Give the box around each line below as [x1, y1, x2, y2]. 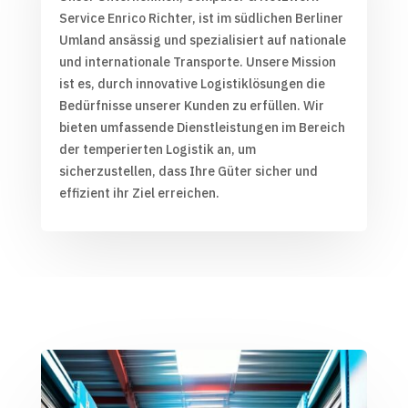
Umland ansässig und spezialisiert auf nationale [58, 31, 346, 48]
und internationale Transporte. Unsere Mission [58, 53, 336, 70]
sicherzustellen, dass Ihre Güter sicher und [58, 162, 318, 179]
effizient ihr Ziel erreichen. [58, 184, 219, 201]
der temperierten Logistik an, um [58, 140, 256, 158]
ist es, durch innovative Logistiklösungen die [58, 75, 325, 92]
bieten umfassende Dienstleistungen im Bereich [58, 118, 345, 136]
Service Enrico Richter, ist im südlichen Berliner [58, 9, 343, 26]
